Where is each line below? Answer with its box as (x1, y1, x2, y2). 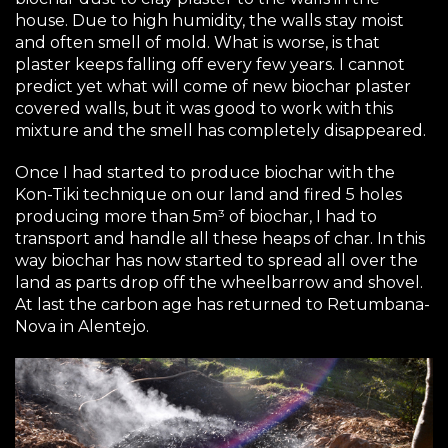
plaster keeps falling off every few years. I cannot (15, 54, 405, 74)
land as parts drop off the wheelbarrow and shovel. (15, 272, 423, 292)
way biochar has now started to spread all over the (15, 250, 418, 270)
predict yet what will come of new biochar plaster (15, 76, 411, 96)
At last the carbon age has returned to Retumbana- (15, 294, 430, 314)
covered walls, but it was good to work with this (15, 98, 393, 118)
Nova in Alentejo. (15, 316, 149, 336)
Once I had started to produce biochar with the (15, 162, 395, 182)
